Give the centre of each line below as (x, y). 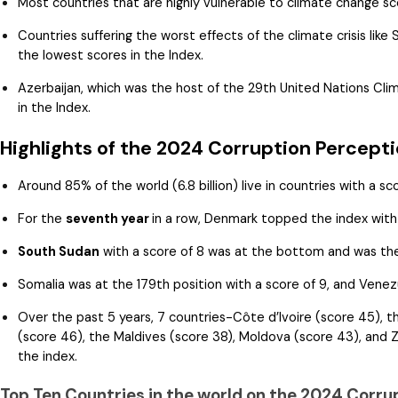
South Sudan (59, 252)
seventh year (109, 219)
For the (42, 219)
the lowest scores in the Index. (111, 56)
